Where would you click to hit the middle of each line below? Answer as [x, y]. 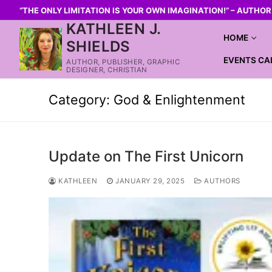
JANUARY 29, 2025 [150, 181]
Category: [81, 100]
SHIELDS [98, 46]
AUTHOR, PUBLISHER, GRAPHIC [123, 62]
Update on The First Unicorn [146, 156]
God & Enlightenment [179, 100]
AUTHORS [221, 181]
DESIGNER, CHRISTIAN [107, 70]
